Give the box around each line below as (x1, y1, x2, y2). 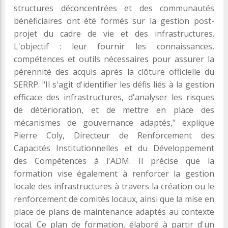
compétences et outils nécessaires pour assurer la (14, 53, 214, 65)
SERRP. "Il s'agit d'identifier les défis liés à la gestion (14, 79, 214, 91)
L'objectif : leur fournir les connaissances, (14, 41, 214, 52)
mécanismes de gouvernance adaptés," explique (14, 117, 214, 129)
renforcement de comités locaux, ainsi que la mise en (14, 193, 214, 205)
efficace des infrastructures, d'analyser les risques (14, 92, 214, 103)
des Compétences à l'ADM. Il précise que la (14, 155, 214, 167)
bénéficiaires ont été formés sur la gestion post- (14, 15, 214, 27)
